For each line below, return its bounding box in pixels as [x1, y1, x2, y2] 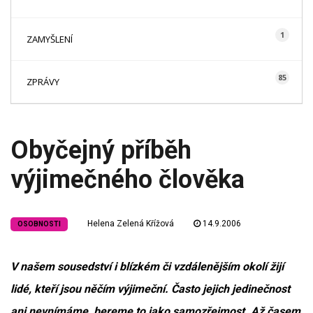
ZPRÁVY [27, 75, 59, 88]
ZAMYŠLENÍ [27, 33, 73, 45]
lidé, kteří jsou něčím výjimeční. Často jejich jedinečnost [10, 282, 290, 296]
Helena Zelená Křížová [87, 219, 174, 228]
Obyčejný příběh [10, 136, 191, 165]
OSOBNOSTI [17, 220, 61, 228]
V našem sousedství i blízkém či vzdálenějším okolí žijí [10, 260, 284, 273]
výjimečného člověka [10, 165, 245, 194]
